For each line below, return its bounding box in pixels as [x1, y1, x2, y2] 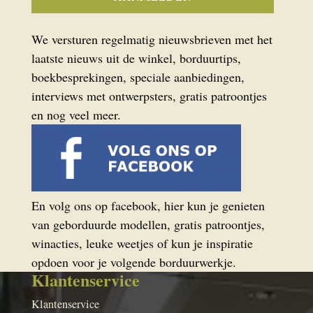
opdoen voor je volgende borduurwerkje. [31, 254, 236, 271]
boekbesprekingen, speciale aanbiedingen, [31, 68, 245, 86]
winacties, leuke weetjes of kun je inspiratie [31, 235, 253, 252]
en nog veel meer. [31, 106, 121, 124]
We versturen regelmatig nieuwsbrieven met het [31, 31, 272, 48]
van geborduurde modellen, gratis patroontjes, [31, 216, 265, 233]
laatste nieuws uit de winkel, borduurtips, [31, 50, 241, 67]
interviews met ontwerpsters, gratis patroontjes [31, 87, 267, 105]
